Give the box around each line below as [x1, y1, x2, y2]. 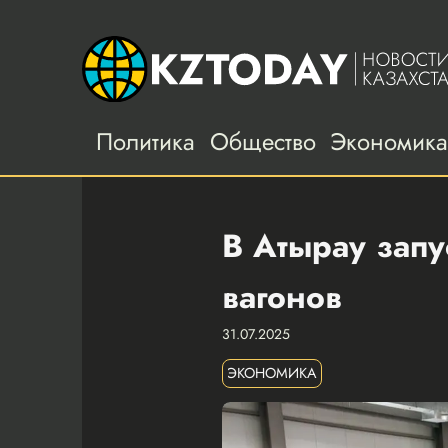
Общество [209, 123, 316, 159]
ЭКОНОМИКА [227, 362, 317, 383]
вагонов [222, 273, 342, 320]
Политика [96, 123, 196, 159]
